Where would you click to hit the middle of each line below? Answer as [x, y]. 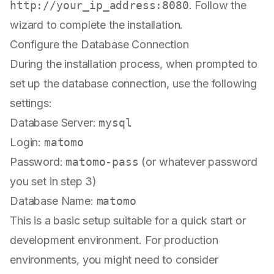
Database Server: [54, 123]
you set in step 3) [54, 182]
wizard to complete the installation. [97, 25]
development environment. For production [114, 240]
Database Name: [53, 201]
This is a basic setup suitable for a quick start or [128, 221]
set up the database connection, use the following [134, 84]
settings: [31, 103]
